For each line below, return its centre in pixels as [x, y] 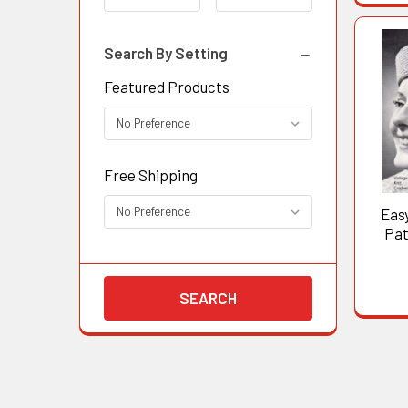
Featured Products [166, 87]
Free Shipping [150, 174]
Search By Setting [165, 53]
